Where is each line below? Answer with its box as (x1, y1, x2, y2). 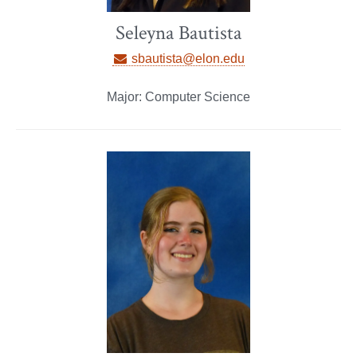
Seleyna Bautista (116, 20, 241, 47)
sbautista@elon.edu (128, 52, 245, 66)
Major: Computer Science (107, 90, 250, 104)
